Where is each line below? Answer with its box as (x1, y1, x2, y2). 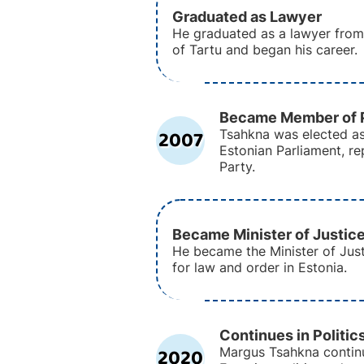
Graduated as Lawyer (172, 7, 322, 25)
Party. (219, 158, 255, 175)
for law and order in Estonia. (172, 259, 347, 275)
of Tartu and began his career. (172, 41, 357, 58)
